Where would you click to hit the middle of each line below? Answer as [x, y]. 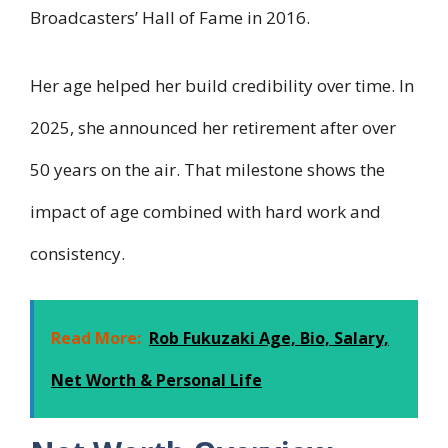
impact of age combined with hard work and [205, 211]
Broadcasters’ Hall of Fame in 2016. [170, 18]
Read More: [96, 338]
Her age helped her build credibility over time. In [222, 85]
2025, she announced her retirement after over [213, 127]
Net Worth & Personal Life [156, 380]
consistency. [77, 253]
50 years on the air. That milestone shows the [207, 169]
